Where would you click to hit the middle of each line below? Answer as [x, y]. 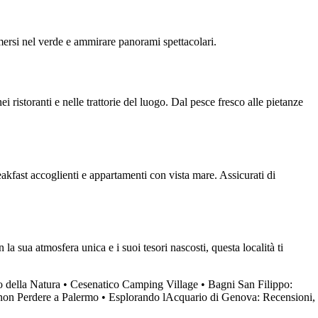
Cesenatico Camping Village [134, 285]
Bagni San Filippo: [250, 285]
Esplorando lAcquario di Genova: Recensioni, [212, 297]
